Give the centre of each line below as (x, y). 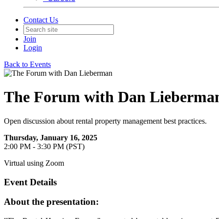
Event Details (30, 182)
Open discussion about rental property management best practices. (105, 121)
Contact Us (41, 20)
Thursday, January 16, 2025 (51, 137)
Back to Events (27, 64)
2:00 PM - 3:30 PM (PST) (44, 146)
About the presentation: (51, 202)
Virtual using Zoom (34, 163)
